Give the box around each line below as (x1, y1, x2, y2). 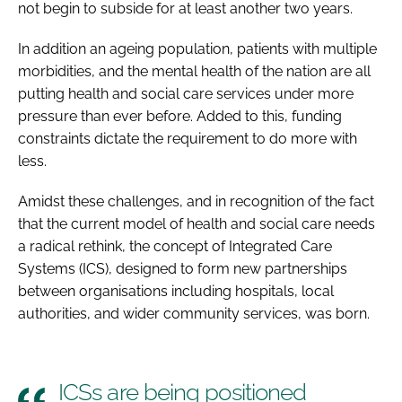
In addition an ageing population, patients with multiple (18, 39, 377, 57)
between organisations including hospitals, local (18, 282, 334, 300)
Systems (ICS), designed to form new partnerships (18, 259, 347, 277)
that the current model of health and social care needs (18, 214, 375, 232)
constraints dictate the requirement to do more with (18, 129, 357, 147)
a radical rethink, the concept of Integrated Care (18, 237, 332, 255)
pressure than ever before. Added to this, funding (18, 107, 342, 125)
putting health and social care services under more (18, 84, 354, 102)
